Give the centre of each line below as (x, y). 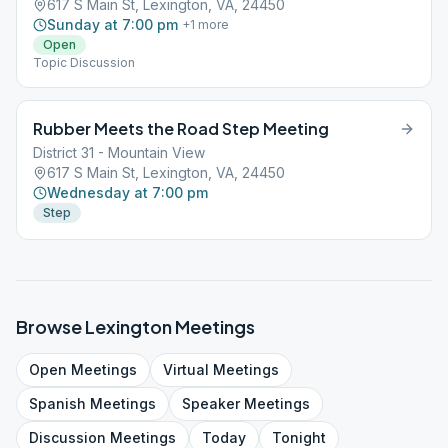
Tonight (299, 437)
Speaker (211, 403)
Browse (50, 326)
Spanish (57, 403)
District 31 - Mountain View (119, 152)
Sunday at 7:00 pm (112, 24)
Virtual (186, 369)
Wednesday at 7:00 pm (127, 192)
